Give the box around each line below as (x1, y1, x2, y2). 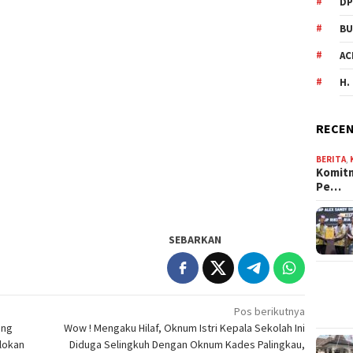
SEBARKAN (169, 232, 222, 247)
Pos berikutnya (234, 303, 306, 318)
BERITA (316, 154, 347, 165)
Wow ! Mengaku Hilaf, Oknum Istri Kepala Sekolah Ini (64, 320, 306, 335)
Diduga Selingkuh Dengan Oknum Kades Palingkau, (69, 336, 306, 351)
